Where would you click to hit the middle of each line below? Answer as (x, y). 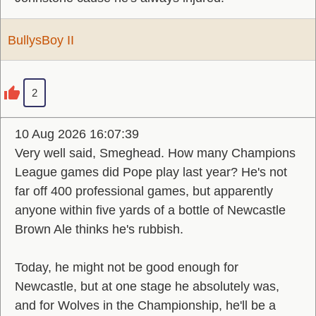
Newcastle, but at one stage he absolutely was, (147, 286)
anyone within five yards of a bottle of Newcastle (150, 210)
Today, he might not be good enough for (127, 267)
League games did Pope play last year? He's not (151, 172)
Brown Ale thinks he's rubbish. (99, 229)
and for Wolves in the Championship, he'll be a (145, 305)
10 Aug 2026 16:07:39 (77, 134)
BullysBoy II (41, 40)
